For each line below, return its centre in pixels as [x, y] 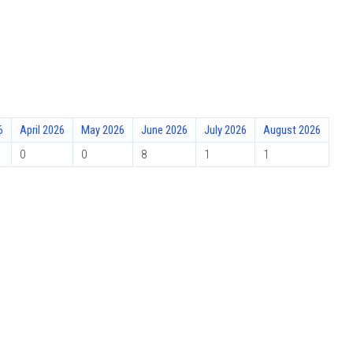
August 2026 [292, 130]
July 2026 [225, 130]
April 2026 [42, 130]
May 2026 [103, 130]
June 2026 [164, 130]
